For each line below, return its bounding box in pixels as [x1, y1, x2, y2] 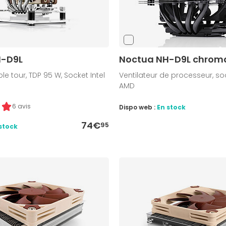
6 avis [12, 102, 31, 111]
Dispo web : [119, 103, 157, 112]
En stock [156, 103, 186, 112]
